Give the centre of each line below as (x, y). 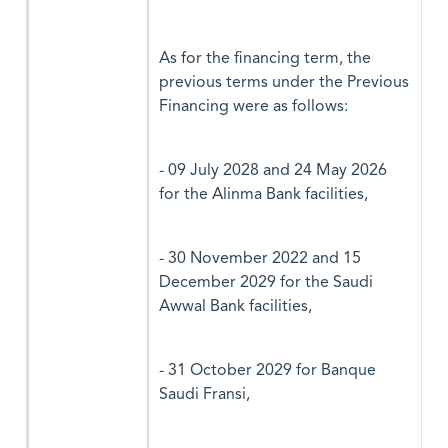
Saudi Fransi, (204, 395)
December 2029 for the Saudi (266, 283)
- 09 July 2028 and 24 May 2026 (273, 171)
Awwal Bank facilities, (235, 307)
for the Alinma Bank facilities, (263, 195)
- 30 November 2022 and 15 (260, 259)
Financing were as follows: (253, 107)
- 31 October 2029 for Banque (267, 371)
